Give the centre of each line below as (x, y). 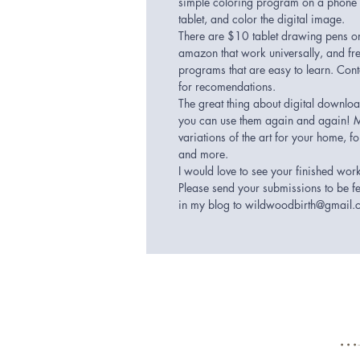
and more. (205, 154)
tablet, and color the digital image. (263, 19)
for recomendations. (227, 86)
